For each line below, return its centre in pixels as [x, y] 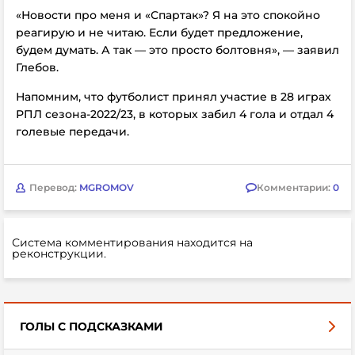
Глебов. [37, 67]
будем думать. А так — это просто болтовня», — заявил [177, 50]
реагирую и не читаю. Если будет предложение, [159, 32]
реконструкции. [59, 254]
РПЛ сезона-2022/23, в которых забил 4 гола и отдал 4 [175, 114]
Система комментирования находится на [132, 242]
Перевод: [54, 187]
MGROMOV [107, 187]
